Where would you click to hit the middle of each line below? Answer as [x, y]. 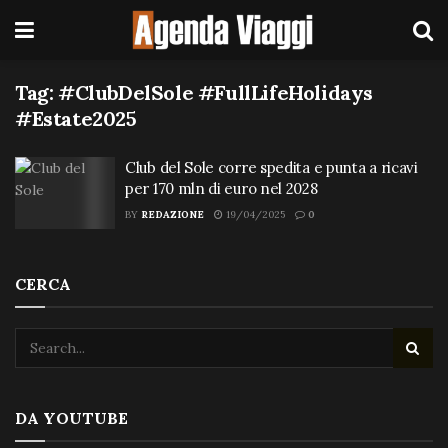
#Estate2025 [76, 118]
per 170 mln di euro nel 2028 [221, 188]
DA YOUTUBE [71, 417]
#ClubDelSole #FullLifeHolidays [216, 92]
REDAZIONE [172, 214]
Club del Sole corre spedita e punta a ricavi [271, 167]
